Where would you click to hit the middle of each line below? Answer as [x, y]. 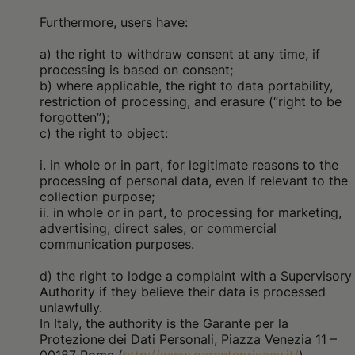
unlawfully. [71, 307]
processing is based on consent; [136, 70]
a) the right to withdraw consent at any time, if [180, 54]
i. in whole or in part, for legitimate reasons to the [189, 165]
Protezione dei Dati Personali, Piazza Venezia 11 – [188, 339]
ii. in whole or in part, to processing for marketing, [191, 212]
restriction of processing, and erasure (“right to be [191, 101]
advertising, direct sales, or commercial [158, 228]
